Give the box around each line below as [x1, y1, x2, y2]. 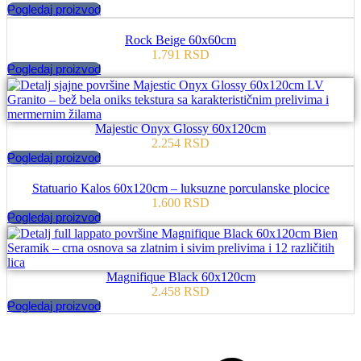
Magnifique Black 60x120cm [106, 270, 255, 284]
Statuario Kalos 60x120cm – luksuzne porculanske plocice [31, 181, 330, 196]
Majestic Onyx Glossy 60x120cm [95, 122, 266, 136]
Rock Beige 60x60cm [125, 33, 236, 48]
